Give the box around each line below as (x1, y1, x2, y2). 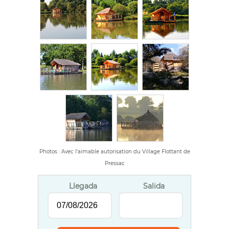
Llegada (68, 181, 97, 191)
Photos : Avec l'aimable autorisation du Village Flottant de (39, 148, 190, 155)
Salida (143, 181, 165, 191)
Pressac (104, 160, 125, 167)
